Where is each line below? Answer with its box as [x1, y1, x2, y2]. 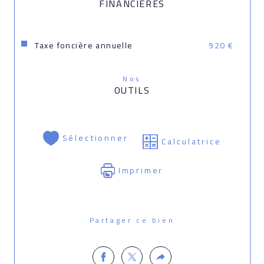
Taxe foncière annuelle [34, 38, 133, 54]
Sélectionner [62, 130, 128, 146]
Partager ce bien [95, 213, 175, 227]
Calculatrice [161, 134, 222, 150]
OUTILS [114, 81, 150, 100]
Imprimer [118, 163, 164, 179]
